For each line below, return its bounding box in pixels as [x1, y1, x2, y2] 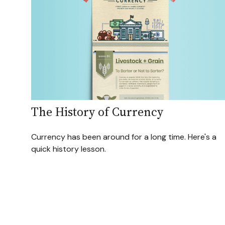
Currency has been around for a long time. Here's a [31, 132, 216, 143]
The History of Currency [31, 103, 163, 121]
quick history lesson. [31, 144, 106, 155]
